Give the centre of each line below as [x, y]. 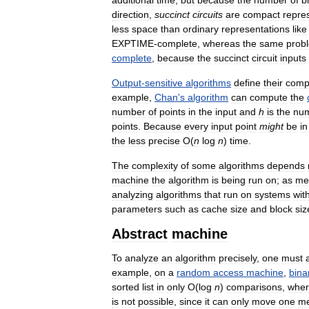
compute [269, 98]
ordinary [201, 29]
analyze [142, 258]
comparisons [254, 287]
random [193, 273]
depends [286, 166]
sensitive [164, 83]
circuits [208, 15]
